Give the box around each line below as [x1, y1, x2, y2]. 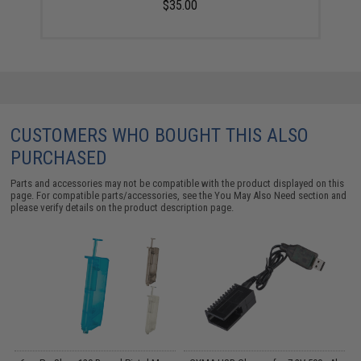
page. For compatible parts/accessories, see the [10, 189, 215, 201]
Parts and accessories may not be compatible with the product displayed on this [10, 176, 345, 189]
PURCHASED [10, 146, 108, 169]
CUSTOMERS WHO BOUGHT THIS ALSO [10, 123, 309, 147]
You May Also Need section [214, 189, 330, 201]
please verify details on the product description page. [10, 201, 234, 214]
